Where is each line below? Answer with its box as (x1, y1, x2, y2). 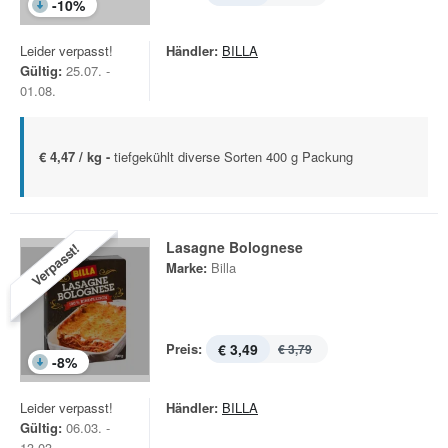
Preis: (166, 339, 202, 358)
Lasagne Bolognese (166, 237, 303, 257)
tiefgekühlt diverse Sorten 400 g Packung (114, 147, 353, 166)
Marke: (166, 258, 207, 277)
